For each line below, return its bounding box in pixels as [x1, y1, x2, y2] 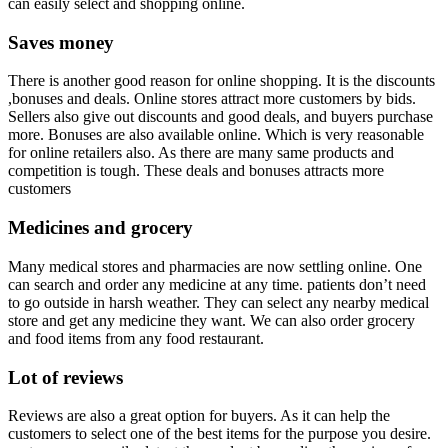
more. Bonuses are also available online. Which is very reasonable [8, 126, 424, 144]
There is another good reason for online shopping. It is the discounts [8, 72, 435, 90]
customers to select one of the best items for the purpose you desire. [8, 425, 431, 443]
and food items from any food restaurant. [8, 329, 264, 347]
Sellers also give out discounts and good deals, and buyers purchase [8, 108, 433, 126]
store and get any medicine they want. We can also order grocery [8, 311, 415, 329]
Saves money [8, 31, 114, 53]
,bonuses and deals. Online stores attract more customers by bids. [8, 90, 416, 108]
